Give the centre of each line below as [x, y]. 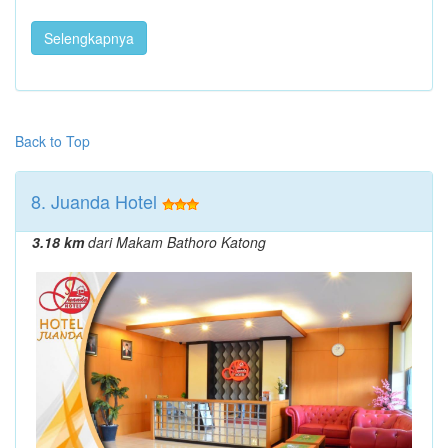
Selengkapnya [89, 37]
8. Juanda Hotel [94, 200]
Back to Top [52, 140]
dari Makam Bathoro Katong [175, 241]
